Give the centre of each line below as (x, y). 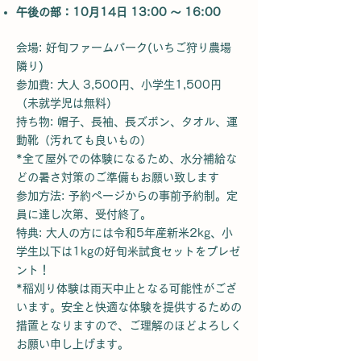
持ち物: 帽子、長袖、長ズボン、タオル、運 (127, 122)
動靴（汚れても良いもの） (84, 140)
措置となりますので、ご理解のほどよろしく (129, 326)
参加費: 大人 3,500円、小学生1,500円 (119, 85)
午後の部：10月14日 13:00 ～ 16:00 (118, 12)
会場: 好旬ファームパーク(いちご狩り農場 (124, 48)
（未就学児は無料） (67, 103)
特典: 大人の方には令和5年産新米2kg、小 (124, 233)
